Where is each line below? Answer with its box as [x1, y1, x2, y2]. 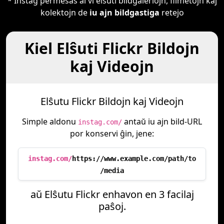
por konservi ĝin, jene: [70, 128, 154, 139]
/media [100, 166, 124, 174]
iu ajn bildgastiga [89, 7, 159, 18]
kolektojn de [40, 7, 89, 18]
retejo [159, 7, 184, 18]
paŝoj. [98, 199, 126, 213]
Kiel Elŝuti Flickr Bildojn [24, 38, 199, 58]
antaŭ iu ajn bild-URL [122, 116, 202, 127]
